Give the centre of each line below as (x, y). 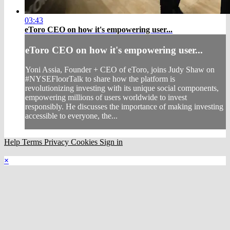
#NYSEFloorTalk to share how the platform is (100, 79)
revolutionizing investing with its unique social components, (122, 88)
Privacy (57, 142)
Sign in (111, 142)
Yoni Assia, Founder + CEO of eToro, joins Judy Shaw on (120, 70)
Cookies (85, 142)
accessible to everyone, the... (71, 116)
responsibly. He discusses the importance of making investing (124, 107)
